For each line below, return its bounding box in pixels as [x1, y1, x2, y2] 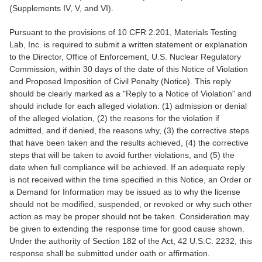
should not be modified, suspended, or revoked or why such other [9, 199, 252, 209]
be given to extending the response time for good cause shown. [9, 223, 244, 233]
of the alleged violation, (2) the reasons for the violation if [9, 113, 219, 123]
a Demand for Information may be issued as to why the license [9, 187, 240, 196]
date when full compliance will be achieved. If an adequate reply [9, 162, 245, 172]
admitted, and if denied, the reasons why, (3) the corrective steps [9, 125, 249, 135]
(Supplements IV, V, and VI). [9, 3, 113, 13]
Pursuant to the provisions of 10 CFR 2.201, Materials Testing [9, 27, 237, 37]
